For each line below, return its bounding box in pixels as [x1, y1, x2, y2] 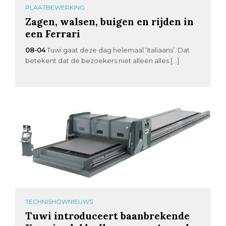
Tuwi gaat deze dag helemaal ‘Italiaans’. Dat [47, 45, 190, 54]
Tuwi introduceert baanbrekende [25, 209, 190, 222]
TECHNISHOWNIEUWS [25, 197, 93, 205]
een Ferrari [25, 27, 81, 40]
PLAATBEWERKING [25, 3, 85, 11]
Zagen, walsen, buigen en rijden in [25, 15, 194, 28]
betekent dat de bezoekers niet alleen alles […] [25, 56, 180, 65]
